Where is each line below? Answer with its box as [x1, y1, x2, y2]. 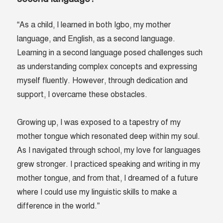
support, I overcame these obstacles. [17, 90, 150, 100]
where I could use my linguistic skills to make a [17, 187, 177, 198]
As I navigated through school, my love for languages [17, 145, 201, 156]
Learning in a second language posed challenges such [17, 48, 203, 58]
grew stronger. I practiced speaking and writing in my [17, 159, 201, 170]
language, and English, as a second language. [17, 34, 176, 44]
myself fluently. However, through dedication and [17, 76, 188, 86]
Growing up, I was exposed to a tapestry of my [17, 117, 181, 128]
